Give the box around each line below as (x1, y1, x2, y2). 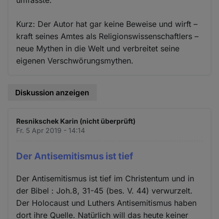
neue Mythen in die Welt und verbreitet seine (16, 43, 180, 53)
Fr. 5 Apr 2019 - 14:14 (16, 126, 86, 135)
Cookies (12, 3, 53, 16)
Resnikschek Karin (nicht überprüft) (16, 117, 136, 126)
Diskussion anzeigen (15, 88, 89, 97)
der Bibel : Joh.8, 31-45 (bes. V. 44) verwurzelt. (16, 185, 193, 196)
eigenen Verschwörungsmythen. (16, 55, 134, 66)
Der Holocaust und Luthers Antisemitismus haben (16, 197, 197, 208)
